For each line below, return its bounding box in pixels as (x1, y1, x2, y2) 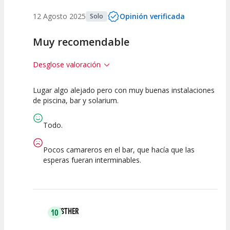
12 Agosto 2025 (33, 11, 86, 21)
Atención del (78, 106, 114, 116)
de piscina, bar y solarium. (33, 95, 119, 105)
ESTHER (57, 205, 79, 216)
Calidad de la (34, 106, 73, 116)
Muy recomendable (33, 34, 129, 49)
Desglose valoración (33, 59, 101, 69)
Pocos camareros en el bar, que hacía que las (43, 144, 195, 155)
